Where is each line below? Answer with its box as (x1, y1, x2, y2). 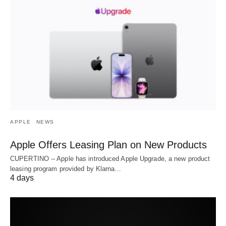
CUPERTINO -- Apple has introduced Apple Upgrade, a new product (10, 155, 210, 163)
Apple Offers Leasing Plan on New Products (10, 139, 207, 151)
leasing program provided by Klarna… (10, 165, 122, 173)
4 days (10, 174, 34, 183)
